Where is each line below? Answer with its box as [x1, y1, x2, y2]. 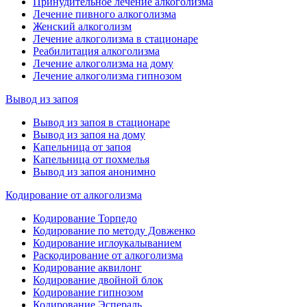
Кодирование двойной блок [33, 274, 163, 286]
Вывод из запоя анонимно [33, 166, 156, 178]
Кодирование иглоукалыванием [33, 237, 182, 249]
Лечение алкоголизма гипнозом [33, 70, 182, 82]
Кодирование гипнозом [33, 286, 143, 299]
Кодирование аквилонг [33, 262, 142, 274]
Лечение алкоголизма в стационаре [33, 33, 198, 45]
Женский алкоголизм [33, 21, 132, 33]
